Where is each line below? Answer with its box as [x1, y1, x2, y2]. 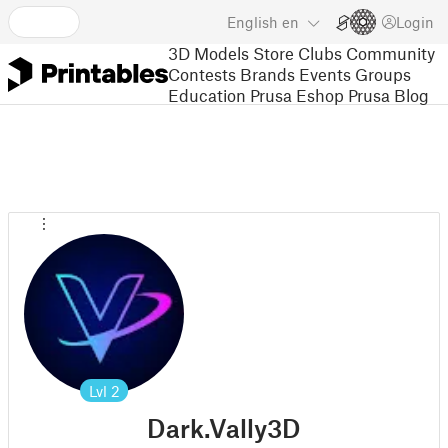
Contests [168, 63, 236, 84]
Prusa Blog [348, 84, 429, 105]
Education [168, 84, 246, 105]
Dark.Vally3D [147, 413, 301, 443]
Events [299, 63, 351, 84]
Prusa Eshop [250, 84, 344, 105]
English [227, 13, 278, 31]
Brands [240, 63, 295, 84]
